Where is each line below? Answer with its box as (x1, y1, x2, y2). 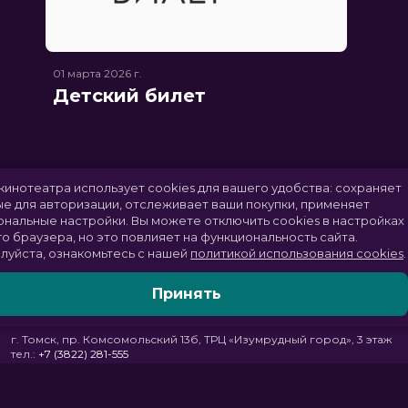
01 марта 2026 (53, 66, 131, 80)
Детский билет (53, 85, 206, 107)
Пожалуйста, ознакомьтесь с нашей (47, 246, 270, 260)
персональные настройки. (47, 213, 213, 228)
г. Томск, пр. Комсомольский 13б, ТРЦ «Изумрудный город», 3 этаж (11, 332, 392, 346)
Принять (234, 285, 303, 302)
